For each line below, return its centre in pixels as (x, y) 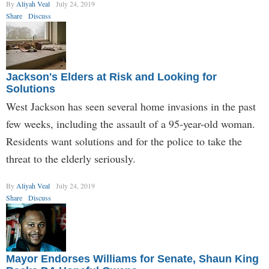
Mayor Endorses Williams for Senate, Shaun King (132, 259)
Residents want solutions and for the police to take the (124, 141)
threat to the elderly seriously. (71, 159)
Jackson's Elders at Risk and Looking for (111, 77)
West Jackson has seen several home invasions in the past (131, 106)
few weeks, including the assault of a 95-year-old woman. (131, 124)
